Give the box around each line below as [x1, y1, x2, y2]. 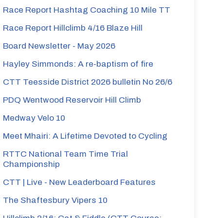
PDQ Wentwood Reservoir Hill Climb [3, 95, 142, 105]
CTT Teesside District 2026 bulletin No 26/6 [3, 77, 173, 87]
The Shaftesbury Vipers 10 [3, 196, 108, 205]
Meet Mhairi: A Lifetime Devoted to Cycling [3, 131, 168, 141]
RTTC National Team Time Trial [3, 149, 128, 159]
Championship [3, 160, 60, 169]
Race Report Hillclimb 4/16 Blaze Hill [3, 23, 143, 33]
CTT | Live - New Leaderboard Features [3, 178, 156, 187]
